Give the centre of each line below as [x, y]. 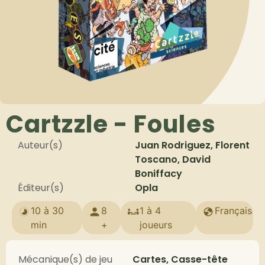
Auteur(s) [40, 145]
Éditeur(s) [41, 188]
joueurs [156, 225]
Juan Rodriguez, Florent [192, 145]
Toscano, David [173, 159]
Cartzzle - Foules [111, 124]
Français [233, 211]
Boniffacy [159, 174]
